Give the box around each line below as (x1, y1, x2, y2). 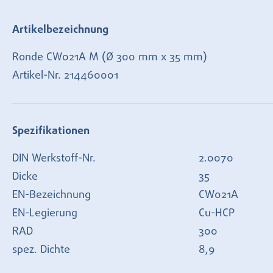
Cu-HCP (199, 208, 235, 219)
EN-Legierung (12, 208, 77, 219)
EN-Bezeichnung (12, 190, 91, 200)
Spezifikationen (12, 126, 90, 136)
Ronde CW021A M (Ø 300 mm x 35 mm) (12, 52, 207, 63)
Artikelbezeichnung (12, 24, 108, 35)
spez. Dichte (12, 244, 70, 255)
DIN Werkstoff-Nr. (12, 153, 96, 164)
